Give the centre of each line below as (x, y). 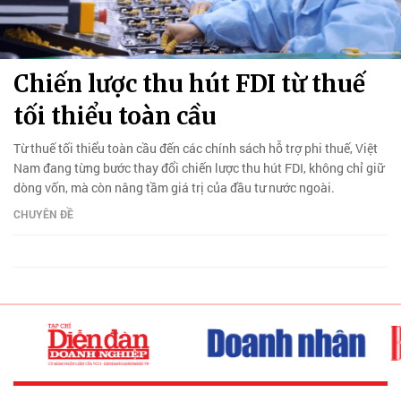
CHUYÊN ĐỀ (43, 213)
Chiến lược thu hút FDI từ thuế (189, 83)
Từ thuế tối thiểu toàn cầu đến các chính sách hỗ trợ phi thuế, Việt (196, 148)
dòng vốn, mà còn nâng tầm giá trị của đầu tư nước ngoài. (174, 187)
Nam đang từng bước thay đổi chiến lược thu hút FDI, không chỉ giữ (199, 167)
